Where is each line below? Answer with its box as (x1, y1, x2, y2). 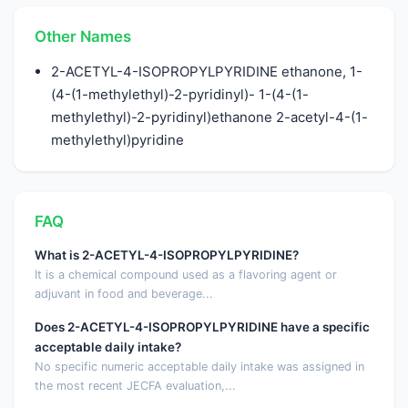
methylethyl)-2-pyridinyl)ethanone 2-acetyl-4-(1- (51, 107, 369, 126)
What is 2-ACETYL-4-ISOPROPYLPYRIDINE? (34, 248, 299, 263)
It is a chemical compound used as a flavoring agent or (34, 268, 337, 282)
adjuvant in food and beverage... (34, 287, 213, 301)
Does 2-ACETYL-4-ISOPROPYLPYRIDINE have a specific (34, 320, 370, 335)
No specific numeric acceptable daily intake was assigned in (34, 360, 364, 374)
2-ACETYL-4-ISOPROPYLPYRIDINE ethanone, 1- (51, 62, 363, 80)
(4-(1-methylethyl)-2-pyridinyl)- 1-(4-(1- (51, 85, 310, 103)
